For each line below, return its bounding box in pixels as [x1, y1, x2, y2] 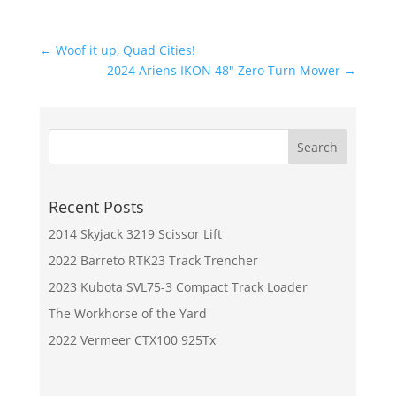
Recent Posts [48, 195, 144, 217]
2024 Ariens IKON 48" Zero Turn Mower [107, 61, 341, 79]
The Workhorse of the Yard [48, 304, 207, 322]
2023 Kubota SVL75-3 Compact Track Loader [48, 278, 308, 295]
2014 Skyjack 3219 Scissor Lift [48, 225, 222, 242]
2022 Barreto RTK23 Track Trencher [48, 251, 258, 269]
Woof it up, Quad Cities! [55, 41, 195, 58]
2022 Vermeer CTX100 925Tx [48, 331, 216, 348]
